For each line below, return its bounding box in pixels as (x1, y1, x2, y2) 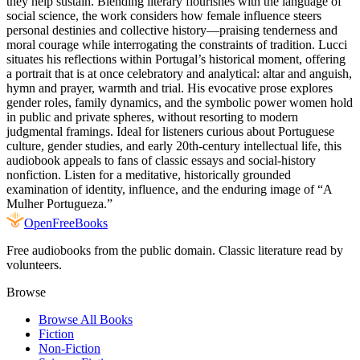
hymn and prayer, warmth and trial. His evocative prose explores (6, 80, 333, 95)
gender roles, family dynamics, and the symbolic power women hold (6, 95, 353, 109)
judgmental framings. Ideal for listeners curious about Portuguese (6, 124, 334, 138)
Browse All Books (39, 312, 133, 326)
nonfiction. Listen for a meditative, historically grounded (6, 167, 291, 182)
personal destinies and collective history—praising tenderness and (6, 22, 337, 37)
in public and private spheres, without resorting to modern (6, 109, 298, 124)
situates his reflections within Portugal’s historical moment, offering (6, 51, 346, 66)
